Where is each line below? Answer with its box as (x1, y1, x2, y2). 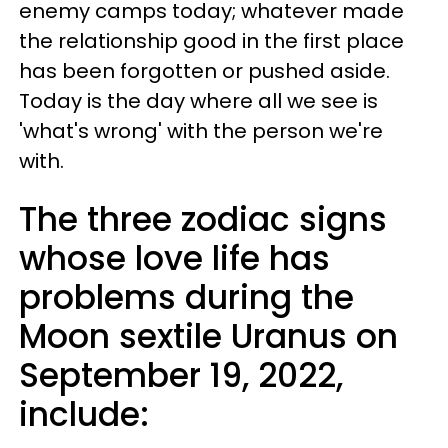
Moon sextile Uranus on (19, 312, 398, 360)
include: (19, 390, 149, 438)
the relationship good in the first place (19, 26, 404, 55)
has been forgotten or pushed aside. (19, 56, 390, 85)
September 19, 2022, (19, 351, 343, 399)
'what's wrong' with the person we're (19, 116, 383, 145)
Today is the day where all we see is (19, 86, 378, 115)
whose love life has (19, 234, 330, 282)
